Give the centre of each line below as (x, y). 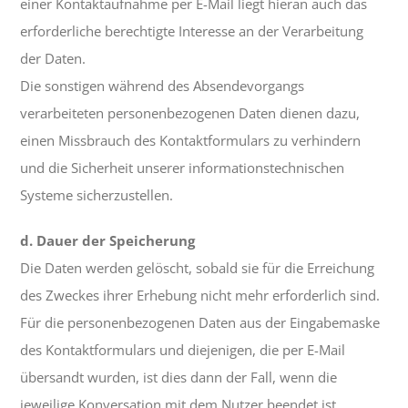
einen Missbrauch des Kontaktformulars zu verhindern (191, 141)
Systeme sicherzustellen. (97, 195)
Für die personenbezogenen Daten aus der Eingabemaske (200, 323)
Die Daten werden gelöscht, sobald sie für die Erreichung (198, 268)
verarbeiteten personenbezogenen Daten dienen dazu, (190, 113)
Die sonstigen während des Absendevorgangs (163, 86)
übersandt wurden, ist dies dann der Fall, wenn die (179, 377)
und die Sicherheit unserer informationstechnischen (183, 168)
